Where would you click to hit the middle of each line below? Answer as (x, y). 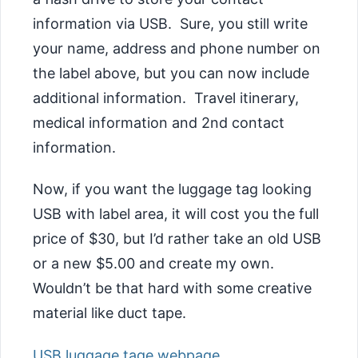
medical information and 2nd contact (159, 122)
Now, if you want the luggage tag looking (172, 189)
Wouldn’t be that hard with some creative (172, 288)
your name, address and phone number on (177, 48)
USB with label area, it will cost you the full (176, 214)
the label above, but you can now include (171, 73)
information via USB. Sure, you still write (170, 23)
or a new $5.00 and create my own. (155, 264)
